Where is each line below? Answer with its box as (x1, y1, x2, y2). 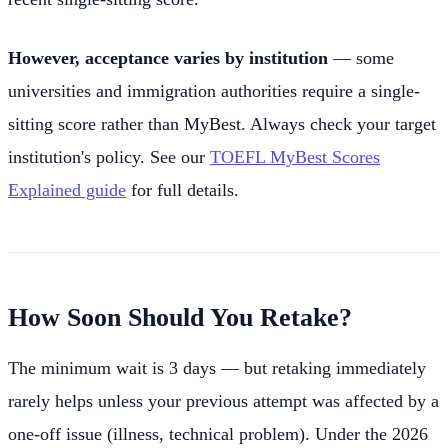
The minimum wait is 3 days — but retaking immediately (8, 357, 426, 378)
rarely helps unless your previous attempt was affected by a (8, 390, 439, 411)
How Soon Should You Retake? (8, 302, 352, 332)
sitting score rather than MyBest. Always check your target (8, 113, 436, 134)
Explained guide (8, 179, 126, 200)
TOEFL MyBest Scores (210, 146, 380, 167)
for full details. (126, 179, 239, 200)
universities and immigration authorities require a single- (8, 80, 420, 101)
